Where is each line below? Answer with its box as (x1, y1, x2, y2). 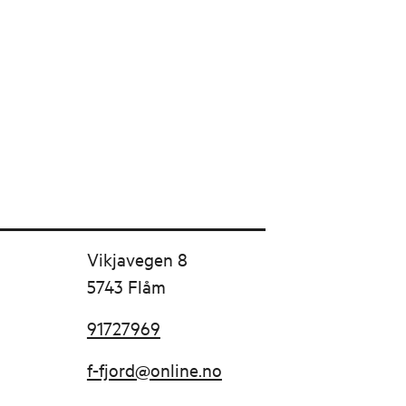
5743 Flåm (86, 275, 166, 297)
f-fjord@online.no (86, 358, 222, 381)
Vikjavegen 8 (86, 247, 188, 270)
